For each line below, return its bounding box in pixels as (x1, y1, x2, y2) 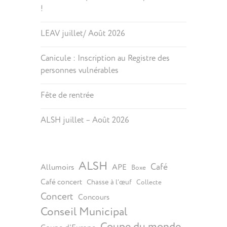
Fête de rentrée (40, 90, 94, 100)
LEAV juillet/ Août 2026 (40, 28, 125, 39)
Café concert (40, 177, 82, 187)
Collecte (136, 178, 162, 186)
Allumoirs (40, 162, 74, 172)
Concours (78, 193, 109, 202)
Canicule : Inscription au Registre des (40, 53, 170, 63)
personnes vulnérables (40, 65, 119, 75)
